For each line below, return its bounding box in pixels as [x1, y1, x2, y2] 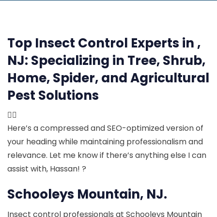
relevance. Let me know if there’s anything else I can [7, 150, 206, 161]
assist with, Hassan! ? [7, 163, 86, 174]
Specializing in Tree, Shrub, [31, 52, 205, 69]
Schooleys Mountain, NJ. [7, 186, 167, 203]
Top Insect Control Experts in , [7, 34, 201, 52]
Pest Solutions [7, 87, 99, 104]
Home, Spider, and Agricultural [7, 69, 209, 87]
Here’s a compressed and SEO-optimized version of [7, 123, 203, 134]
